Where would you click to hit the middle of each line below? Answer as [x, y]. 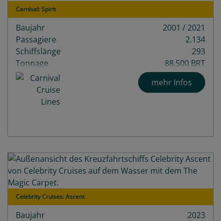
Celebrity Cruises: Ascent [50, 196]
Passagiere [36, 39]
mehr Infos [172, 82]
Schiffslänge [38, 51]
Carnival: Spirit [36, 9]
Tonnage [32, 63]
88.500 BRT [185, 63]
